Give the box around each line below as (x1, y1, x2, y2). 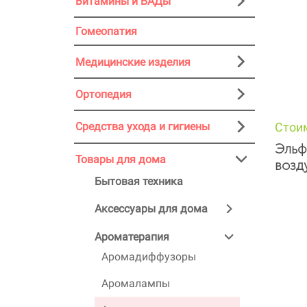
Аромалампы (101, 277, 170, 291)
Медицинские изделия (75, 55, 191, 69)
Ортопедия (75, 88, 132, 101)
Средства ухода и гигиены (75, 120, 210, 134)
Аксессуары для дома (95, 202, 208, 215)
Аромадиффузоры (101, 250, 196, 264)
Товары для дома (75, 152, 166, 166)
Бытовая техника (95, 175, 183, 188)
